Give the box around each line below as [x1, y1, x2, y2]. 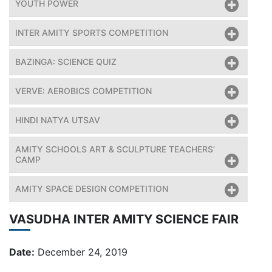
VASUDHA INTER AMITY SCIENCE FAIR [9, 212, 239, 227]
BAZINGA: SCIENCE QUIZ [15, 56, 117, 67]
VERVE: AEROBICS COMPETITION [15, 86, 152, 97]
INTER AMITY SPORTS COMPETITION [15, 27, 168, 38]
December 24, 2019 [35, 246, 127, 259]
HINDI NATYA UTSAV [15, 115, 100, 126]
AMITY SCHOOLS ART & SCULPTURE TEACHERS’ [15, 144, 215, 155]
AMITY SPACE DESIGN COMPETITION [15, 183, 168, 194]
